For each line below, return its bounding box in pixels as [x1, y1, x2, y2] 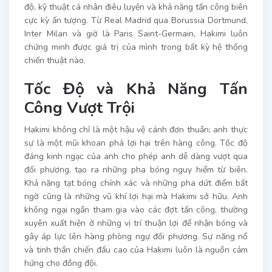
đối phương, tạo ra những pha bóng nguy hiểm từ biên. [24, 163, 248, 175]
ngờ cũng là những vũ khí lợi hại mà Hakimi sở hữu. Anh [24, 190, 248, 202]
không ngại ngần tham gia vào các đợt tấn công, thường [24, 203, 248, 216]
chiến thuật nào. [24, 54, 86, 66]
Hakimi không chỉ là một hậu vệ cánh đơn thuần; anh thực [24, 123, 248, 135]
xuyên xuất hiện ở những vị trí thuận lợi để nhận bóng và [24, 217, 248, 229]
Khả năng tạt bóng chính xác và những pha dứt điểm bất [24, 177, 248, 189]
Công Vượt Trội [24, 97, 135, 118]
